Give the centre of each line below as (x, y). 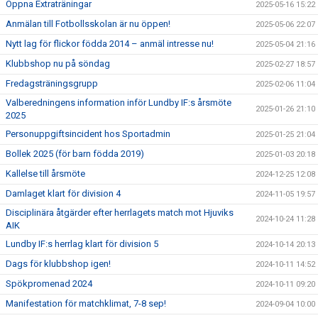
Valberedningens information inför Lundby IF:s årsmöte (119, 103)
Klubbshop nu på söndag (58, 64)
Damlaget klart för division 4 (63, 193)
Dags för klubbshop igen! (59, 264)
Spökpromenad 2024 (49, 284)
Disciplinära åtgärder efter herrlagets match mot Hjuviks (120, 213)
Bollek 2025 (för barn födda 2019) (75, 154)
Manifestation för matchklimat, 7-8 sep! (86, 303)
